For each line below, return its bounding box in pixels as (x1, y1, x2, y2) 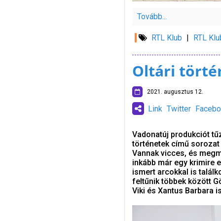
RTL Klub (151, 33, 182, 42)
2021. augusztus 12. (142, 88, 203, 95)
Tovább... (137, 12, 167, 21)
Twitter (166, 104, 191, 113)
